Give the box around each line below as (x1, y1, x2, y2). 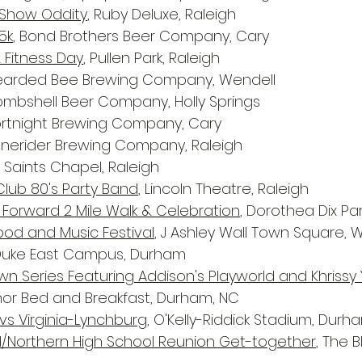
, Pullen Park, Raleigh (83, 48, 220, 68)
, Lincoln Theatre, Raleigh (138, 179, 309, 199)
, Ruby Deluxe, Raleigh (87, 4, 236, 24)
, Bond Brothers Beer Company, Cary (13, 26, 269, 46)
